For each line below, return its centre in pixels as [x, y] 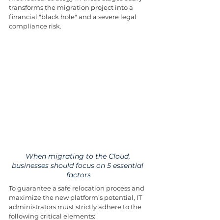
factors [79, 175]
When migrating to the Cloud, [79, 156]
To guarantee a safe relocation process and [77, 188]
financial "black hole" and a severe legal [73, 16]
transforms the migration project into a [72, 7]
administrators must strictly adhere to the [76, 206]
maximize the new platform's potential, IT [76, 197]
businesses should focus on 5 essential [79, 165]
